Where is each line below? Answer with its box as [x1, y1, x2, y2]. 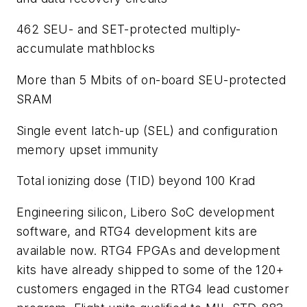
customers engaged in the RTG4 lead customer [16, 281, 290, 296]
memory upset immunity [16, 142, 159, 157]
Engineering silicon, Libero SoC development [16, 204, 275, 219]
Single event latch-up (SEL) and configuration [16, 123, 278, 138]
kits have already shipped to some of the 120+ [16, 262, 284, 277]
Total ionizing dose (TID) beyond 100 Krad [16, 173, 256, 188]
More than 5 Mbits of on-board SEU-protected [16, 73, 286, 88]
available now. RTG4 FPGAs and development [16, 243, 281, 258]
